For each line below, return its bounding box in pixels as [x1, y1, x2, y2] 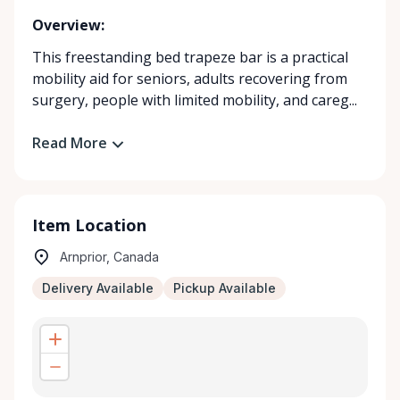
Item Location [32, 213, 146, 236]
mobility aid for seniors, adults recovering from [32, 69, 347, 88]
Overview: [32, 15, 104, 35]
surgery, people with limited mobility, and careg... [32, 90, 357, 110]
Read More [32, 133, 107, 153]
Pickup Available [173, 279, 276, 296]
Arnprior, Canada [60, 248, 159, 264]
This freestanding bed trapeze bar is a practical [32, 47, 348, 67]
